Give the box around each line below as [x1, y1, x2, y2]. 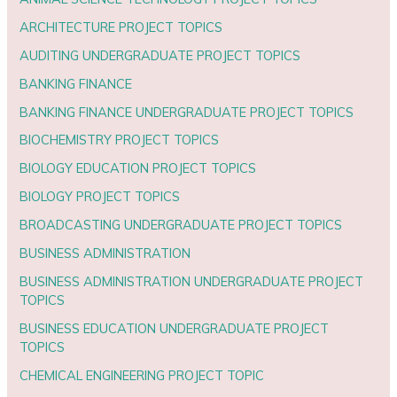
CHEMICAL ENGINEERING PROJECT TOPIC [19, 367, 265, 384]
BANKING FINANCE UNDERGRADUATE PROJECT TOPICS [19, 103, 354, 121]
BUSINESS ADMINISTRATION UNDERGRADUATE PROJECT [19, 273, 364, 291]
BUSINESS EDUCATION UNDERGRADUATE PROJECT [19, 320, 330, 338]
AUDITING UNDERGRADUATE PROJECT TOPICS [19, 46, 301, 64]
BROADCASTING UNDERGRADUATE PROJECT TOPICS [19, 216, 343, 234]
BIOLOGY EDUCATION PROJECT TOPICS [19, 160, 257, 177]
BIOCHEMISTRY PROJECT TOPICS [19, 131, 220, 149]
